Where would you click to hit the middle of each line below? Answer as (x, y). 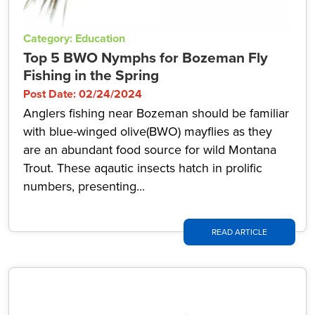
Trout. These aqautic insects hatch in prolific (143, 168)
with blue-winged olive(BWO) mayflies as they (148, 131)
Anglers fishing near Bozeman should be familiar (156, 113)
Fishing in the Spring (91, 75)
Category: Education (74, 38)
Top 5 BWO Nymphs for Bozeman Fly (146, 57)
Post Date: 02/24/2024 (83, 94)
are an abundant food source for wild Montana (150, 150)
